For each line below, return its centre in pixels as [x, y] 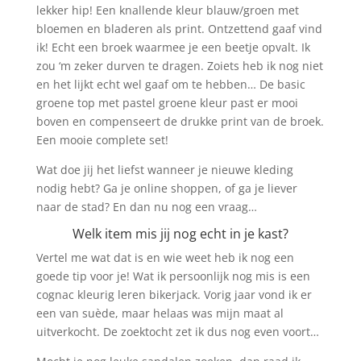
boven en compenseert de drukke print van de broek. [180, 121]
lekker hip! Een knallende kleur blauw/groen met [167, 10]
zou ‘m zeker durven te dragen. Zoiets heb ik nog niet [179, 66]
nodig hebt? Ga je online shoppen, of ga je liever [166, 188]
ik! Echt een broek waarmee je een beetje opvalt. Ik [173, 47]
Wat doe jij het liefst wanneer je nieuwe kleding [164, 170]
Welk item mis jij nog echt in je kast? [180, 234]
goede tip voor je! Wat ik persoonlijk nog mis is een [173, 276]
